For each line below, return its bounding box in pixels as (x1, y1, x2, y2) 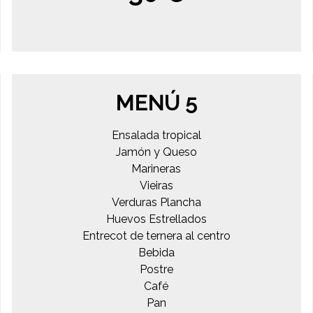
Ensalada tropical (111, 128, 201, 142)
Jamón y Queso (115, 145, 197, 159)
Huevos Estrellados (105, 212, 207, 226)
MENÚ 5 (115, 90, 198, 115)
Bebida (138, 245, 175, 259)
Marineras (131, 161, 182, 175)
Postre (139, 262, 173, 276)
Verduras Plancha (111, 195, 201, 209)
